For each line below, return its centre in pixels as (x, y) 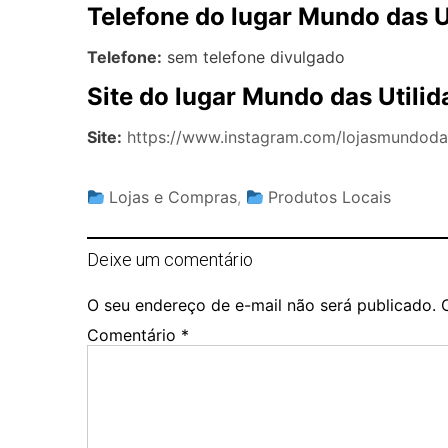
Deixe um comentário (170, 260)
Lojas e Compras (173, 197)
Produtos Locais (330, 197)
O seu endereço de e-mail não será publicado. (261, 305)
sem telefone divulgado (253, 57)
